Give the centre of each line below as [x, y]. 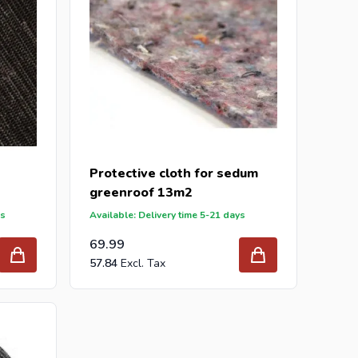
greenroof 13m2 [141, 192]
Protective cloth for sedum [174, 173]
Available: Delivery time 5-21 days [168, 215]
